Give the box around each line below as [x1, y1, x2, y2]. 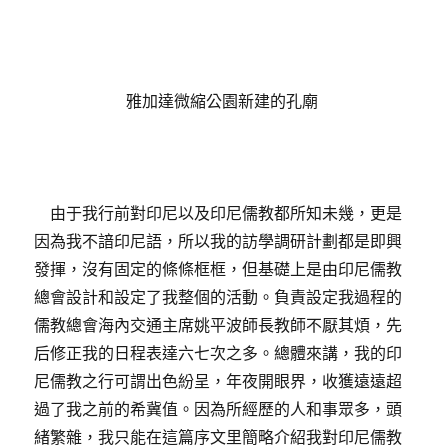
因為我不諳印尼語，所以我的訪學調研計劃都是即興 [34, 231, 403, 252]
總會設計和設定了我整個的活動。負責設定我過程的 [34, 287, 403, 308]
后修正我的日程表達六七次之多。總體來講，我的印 [34, 343, 403, 364]
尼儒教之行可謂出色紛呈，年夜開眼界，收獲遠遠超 [34, 371, 403, 392]
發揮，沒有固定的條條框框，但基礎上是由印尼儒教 [34, 259, 403, 280]
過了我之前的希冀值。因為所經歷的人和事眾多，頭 [34, 399, 403, 420]
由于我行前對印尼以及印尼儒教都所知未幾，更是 [34, 203, 403, 224]
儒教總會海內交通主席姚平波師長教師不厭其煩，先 [34, 315, 403, 336]
